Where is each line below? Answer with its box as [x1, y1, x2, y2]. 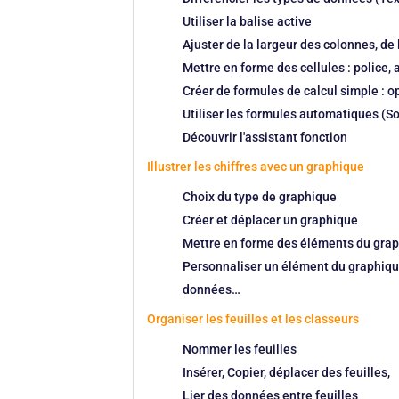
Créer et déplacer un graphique [183, 213, 359, 227]
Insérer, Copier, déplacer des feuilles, [183, 365, 391, 379]
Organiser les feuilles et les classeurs [147, 312, 360, 326]
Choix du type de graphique [183, 190, 338, 204]
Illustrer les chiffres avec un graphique [147, 159, 365, 174]
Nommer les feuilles [183, 342, 297, 356]
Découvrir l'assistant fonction [183, 130, 348, 144]
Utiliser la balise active [183, 14, 313, 28]
